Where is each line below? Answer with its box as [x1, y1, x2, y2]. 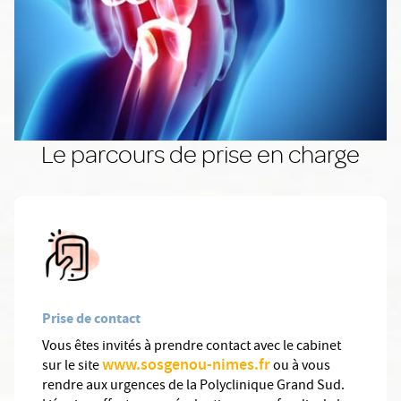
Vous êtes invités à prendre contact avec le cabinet [42, 337, 341, 359]
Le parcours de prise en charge [41, 138, 360, 171]
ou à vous [270, 356, 330, 379]
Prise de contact [42, 309, 141, 328]
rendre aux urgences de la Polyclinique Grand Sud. [42, 376, 345, 398]
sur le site [42, 356, 102, 379]
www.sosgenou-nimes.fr [102, 354, 270, 380]
